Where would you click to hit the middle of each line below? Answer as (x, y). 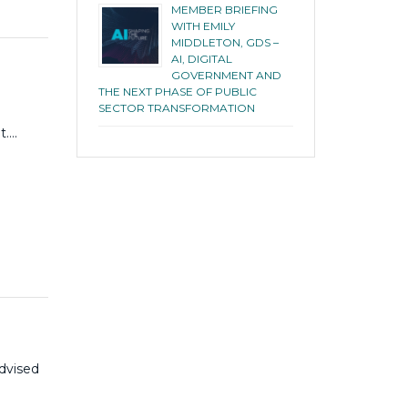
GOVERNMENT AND (226, 75)
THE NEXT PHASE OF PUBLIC (177, 91)
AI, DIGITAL (201, 58)
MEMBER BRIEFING (224, 9)
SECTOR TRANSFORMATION (176, 107)
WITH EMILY (203, 25)
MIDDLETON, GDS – (224, 42)
